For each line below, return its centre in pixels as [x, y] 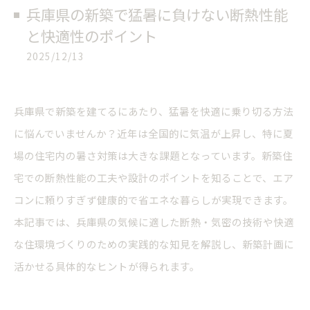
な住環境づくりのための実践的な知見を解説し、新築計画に [154, 244]
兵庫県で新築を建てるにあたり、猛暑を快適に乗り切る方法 [154, 111]
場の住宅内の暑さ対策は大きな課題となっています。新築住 [153, 155]
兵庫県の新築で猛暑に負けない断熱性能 [157, 14]
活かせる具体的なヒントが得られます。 [107, 266]
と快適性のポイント [92, 36]
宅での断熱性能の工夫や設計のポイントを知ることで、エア [154, 177]
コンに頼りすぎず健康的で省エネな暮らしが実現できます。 [154, 200]
